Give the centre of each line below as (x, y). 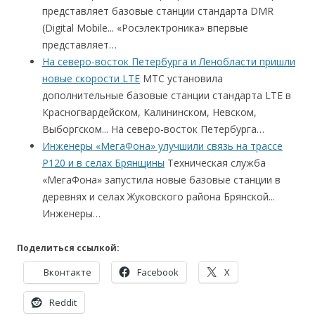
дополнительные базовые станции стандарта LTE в (167, 95)
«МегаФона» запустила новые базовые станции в (161, 180)
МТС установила (181, 78)
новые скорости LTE (91, 78)
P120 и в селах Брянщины (103, 163)
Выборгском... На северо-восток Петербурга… (153, 129)
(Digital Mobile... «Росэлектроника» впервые (145, 28)
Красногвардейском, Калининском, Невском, (149, 112)
